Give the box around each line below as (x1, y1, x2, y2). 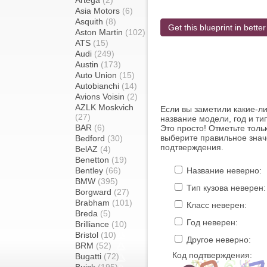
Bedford (75, 133, 107, 143)
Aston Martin (75, 27, 125, 37)
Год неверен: (184, 218, 238, 227)
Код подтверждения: (172, 250, 252, 260)
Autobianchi (75, 81, 122, 91)
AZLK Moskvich (75, 103, 133, 112)
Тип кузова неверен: (184, 183, 266, 193)
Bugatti (75, 252, 104, 261)
